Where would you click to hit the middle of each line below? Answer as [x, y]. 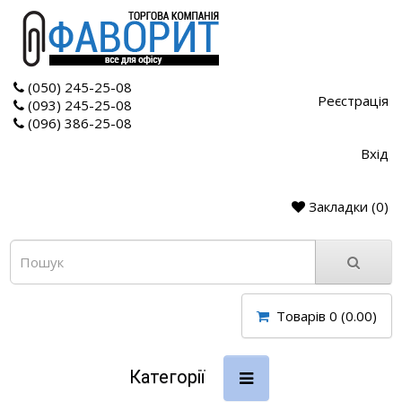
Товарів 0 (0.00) [327, 316]
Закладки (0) [349, 206]
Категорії [167, 377]
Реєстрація [353, 100]
